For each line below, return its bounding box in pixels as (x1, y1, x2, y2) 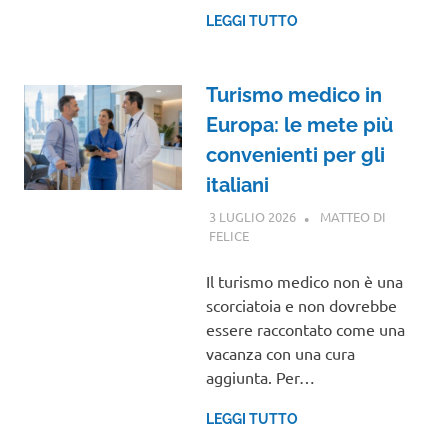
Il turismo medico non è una (205, 270, 403, 291)
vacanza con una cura (205, 342, 355, 363)
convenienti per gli (205, 143, 385, 168)
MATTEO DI (319, 207, 386, 225)
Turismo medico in (205, 83, 382, 108)
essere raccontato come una (205, 318, 405, 339)
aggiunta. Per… (205, 366, 315, 387)
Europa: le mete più (205, 113, 393, 138)
